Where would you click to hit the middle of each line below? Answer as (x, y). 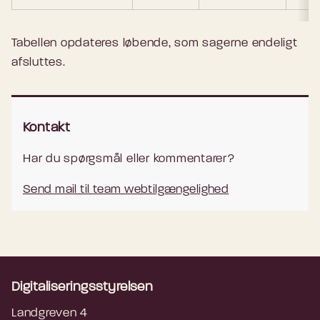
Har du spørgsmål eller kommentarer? (129, 159)
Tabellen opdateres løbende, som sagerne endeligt (155, 44)
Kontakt (47, 128)
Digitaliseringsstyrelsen (82, 287)
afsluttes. (39, 63)
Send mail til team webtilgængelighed (126, 189)
